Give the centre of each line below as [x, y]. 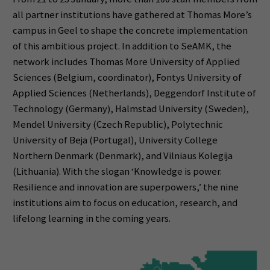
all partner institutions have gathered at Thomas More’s [132, 15]
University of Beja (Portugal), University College [115, 140]
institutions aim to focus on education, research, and [125, 203]
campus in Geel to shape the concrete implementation [130, 31]
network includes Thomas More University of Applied [126, 62]
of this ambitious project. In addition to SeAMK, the [122, 46]
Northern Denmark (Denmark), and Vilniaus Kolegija [122, 156]
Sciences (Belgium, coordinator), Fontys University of [127, 78]
